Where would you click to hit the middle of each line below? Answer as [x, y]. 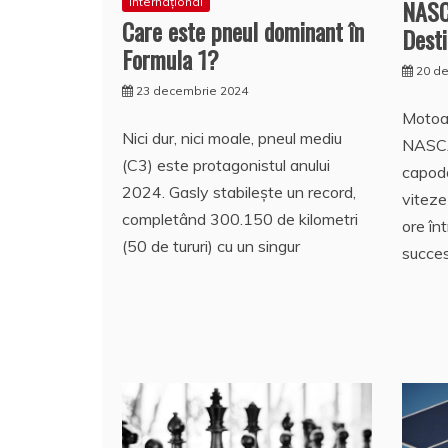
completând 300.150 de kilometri [240, 218]
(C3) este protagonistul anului [226, 164]
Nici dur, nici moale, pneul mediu [232, 137]
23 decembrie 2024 [192, 90]
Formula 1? [170, 58]
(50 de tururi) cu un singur [211, 245]
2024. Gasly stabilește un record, [239, 191]
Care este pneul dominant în [243, 30]
